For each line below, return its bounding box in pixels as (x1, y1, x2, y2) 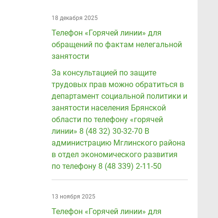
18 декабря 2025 (52, 15, 98, 21)
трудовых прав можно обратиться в (52, 80, 184, 89)
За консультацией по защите (52, 68, 156, 77)
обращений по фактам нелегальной (52, 40, 182, 49)
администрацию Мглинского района (52, 138, 185, 147)
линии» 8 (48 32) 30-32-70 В (52, 127, 149, 136)
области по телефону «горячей (52, 115, 163, 124)
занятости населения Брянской (52, 103, 166, 112)
